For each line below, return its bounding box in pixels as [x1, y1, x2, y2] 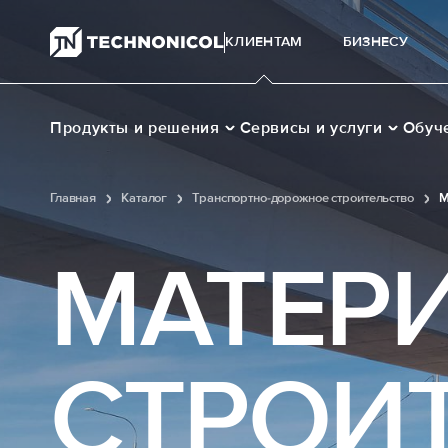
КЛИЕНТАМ [225, 33, 303, 50]
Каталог [121, 190, 168, 206]
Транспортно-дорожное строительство [192, 190, 414, 206]
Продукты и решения [50, 118, 220, 138]
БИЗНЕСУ [342, 33, 409, 50]
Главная [50, 190, 97, 206]
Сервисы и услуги [239, 118, 383, 138]
